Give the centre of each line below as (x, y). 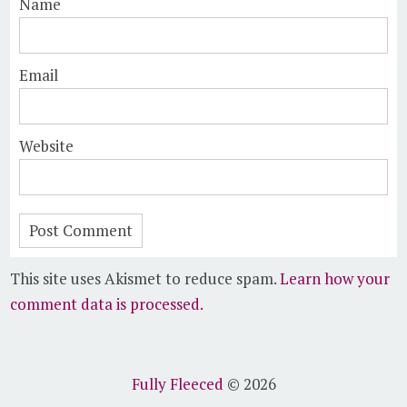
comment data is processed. (107, 303)
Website (47, 145)
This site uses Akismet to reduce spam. (145, 278)
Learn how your (335, 278)
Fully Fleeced (177, 383)
